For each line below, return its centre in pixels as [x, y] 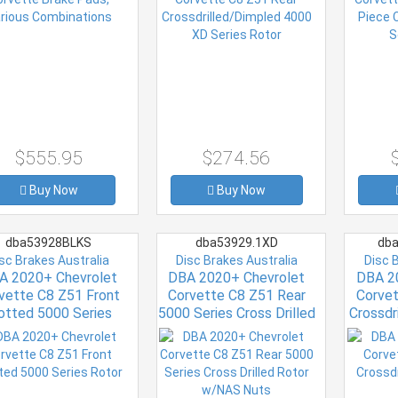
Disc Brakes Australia [236, 260]
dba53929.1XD [236, 242]
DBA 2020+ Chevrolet [237, 277]
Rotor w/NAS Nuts [237, 330]
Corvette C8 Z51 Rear [236, 295]
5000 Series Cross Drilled [236, 313]
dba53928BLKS [49, 242]
